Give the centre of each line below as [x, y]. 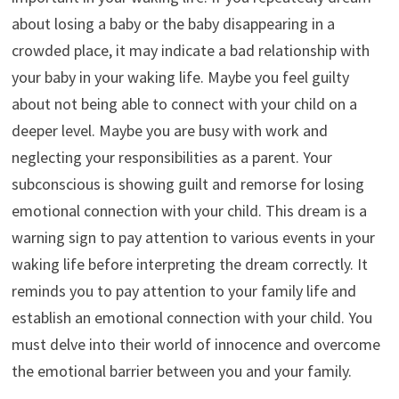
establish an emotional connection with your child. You [191, 317]
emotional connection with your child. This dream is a [189, 210]
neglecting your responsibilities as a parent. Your [171, 157]
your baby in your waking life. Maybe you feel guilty [180, 77]
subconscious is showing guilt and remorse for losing [187, 183]
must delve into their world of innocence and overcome [195, 344]
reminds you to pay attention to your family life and [183, 290]
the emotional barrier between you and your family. [181, 370]
